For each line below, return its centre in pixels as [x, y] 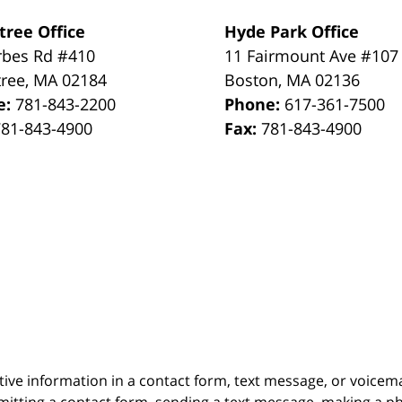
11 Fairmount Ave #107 [312, 55]
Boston [252, 79]
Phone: [255, 104]
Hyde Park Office [292, 31]
